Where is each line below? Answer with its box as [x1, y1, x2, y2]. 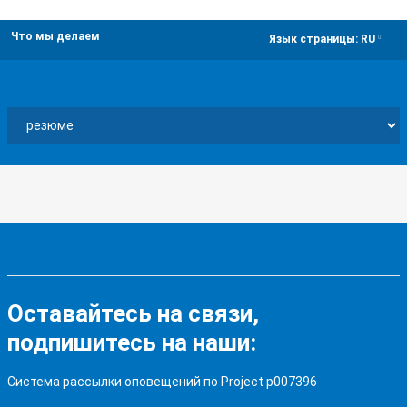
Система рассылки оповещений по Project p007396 [7, 374, 317, 389]
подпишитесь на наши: [7, 329, 256, 356]
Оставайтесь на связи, [7, 300, 259, 327]
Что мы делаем [11, 30, 100, 43]
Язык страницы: [269, 33, 361, 46]
